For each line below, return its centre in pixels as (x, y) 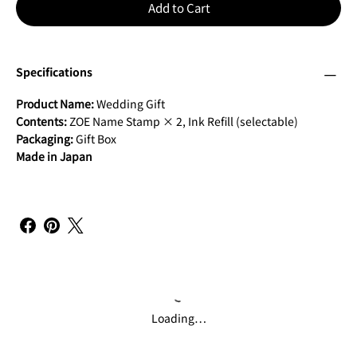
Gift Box (95, 139)
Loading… (178, 318)
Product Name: (55, 104)
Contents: (41, 122)
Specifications (54, 72)
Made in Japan (54, 157)
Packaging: (45, 139)
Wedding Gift (129, 104)
